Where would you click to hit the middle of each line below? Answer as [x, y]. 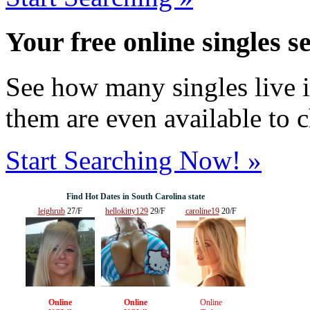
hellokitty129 [127, 211]
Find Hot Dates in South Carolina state [135, 196]
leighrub [51, 211]
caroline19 [202, 211]
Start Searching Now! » [134, 160]
